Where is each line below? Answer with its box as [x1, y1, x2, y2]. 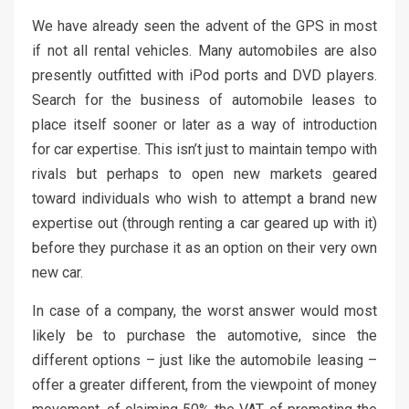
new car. [32, 264, 83, 282]
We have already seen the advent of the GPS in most [32, 17, 377, 36]
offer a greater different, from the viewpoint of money [32, 376, 377, 394]
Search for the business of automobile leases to [32, 91, 377, 110]
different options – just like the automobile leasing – [32, 351, 377, 370]
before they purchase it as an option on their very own [32, 239, 377, 257]
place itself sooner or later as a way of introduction [32, 116, 377, 134]
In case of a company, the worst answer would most [32, 302, 377, 320]
